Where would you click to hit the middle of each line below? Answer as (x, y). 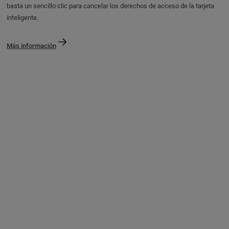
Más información (31, 45)
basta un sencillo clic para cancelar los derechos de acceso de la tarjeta (110, 6)
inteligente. (23, 17)
